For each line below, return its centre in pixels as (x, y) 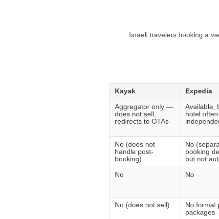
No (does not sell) (142, 205)
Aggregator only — (144, 107)
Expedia (199, 91)
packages (200, 213)
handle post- (134, 152)
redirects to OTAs (142, 122)
